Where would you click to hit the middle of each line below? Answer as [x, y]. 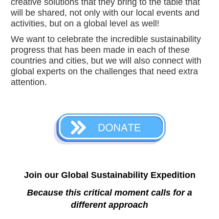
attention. [29, 82]
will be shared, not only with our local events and [105, 12]
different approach [109, 205]
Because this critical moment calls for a [109, 193]
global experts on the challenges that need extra [105, 72]
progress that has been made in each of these [100, 50]
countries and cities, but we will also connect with [106, 61]
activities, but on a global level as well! [88, 23]
